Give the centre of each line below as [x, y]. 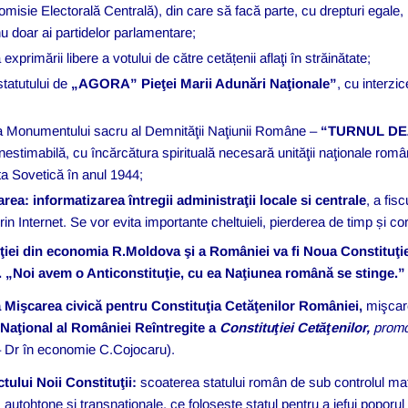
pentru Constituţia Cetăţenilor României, [235, 305]
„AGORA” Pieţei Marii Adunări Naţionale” [203, 83]
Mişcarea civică [54, 305]
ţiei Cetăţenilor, [322, 327]
